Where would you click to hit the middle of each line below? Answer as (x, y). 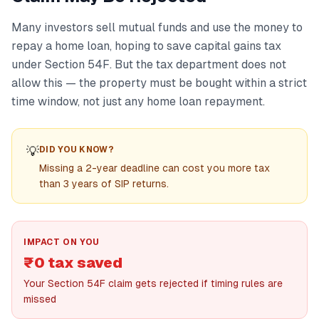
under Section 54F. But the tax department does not (149, 64)
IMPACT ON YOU (62, 242)
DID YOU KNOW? (77, 150)
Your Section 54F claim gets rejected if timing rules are (153, 283)
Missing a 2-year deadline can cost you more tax (155, 168)
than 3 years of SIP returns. (104, 184)
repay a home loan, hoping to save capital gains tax (146, 46)
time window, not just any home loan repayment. (138, 101)
